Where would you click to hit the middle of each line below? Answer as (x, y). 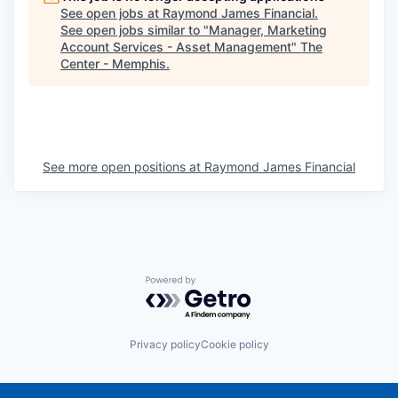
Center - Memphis (113, 64)
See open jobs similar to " (135, 30)
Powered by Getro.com (223, 285)
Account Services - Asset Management (176, 47)
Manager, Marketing (268, 30)
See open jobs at (111, 13)
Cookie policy (235, 344)
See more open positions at (123, 167)
